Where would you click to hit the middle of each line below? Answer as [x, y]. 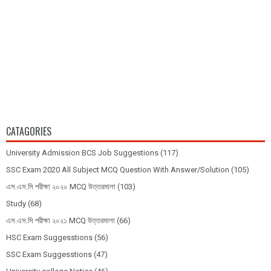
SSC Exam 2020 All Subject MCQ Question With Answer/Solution [118, 169]
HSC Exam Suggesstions [49, 237]
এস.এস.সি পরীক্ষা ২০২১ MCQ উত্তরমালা [60, 220]
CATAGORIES [29, 131]
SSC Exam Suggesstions [49, 254]
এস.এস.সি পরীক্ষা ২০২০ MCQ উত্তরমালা [61, 186]
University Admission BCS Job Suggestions [82, 152]
